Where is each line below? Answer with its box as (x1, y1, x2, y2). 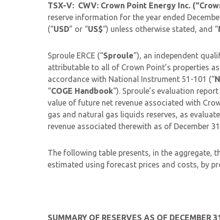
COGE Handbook (51, 86, 113, 95)
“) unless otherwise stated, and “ (103, 25, 218, 33)
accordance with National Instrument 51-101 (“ (48, 75, 215, 83)
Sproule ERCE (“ (48, 51, 103, 60)
